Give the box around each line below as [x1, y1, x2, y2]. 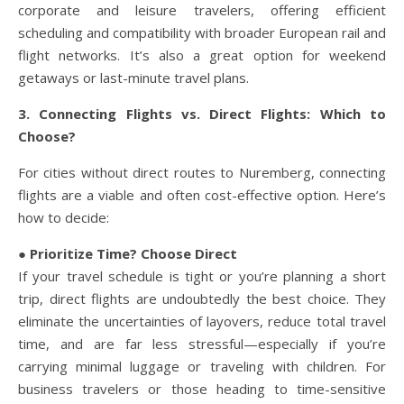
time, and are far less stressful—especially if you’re [18, 335, 386, 353]
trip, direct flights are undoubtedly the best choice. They [18, 289, 386, 308]
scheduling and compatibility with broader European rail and [18, 23, 386, 42]
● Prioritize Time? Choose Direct [18, 244, 237, 263]
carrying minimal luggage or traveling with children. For [18, 357, 386, 376]
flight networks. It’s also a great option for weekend [18, 46, 386, 65]
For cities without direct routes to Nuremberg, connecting [18, 163, 386, 182]
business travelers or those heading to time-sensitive [18, 380, 386, 399]
